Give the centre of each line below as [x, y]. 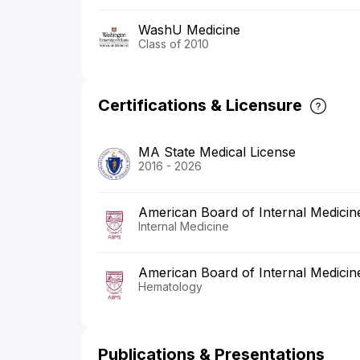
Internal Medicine [184, 227]
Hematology [170, 287]
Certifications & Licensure [200, 106]
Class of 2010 [174, 44]
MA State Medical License [217, 152]
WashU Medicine [189, 30]
